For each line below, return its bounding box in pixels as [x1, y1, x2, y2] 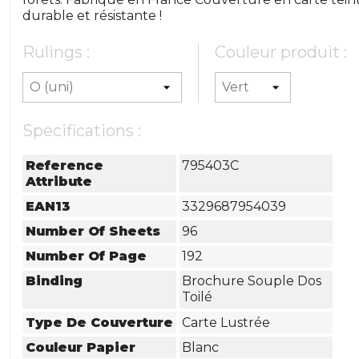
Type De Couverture [26, 314, 174, 330]
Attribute [26, 173, 93, 189]
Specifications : [22, 121, 142, 140]
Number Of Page [26, 248, 147, 264]
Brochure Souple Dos [182, 273, 322, 289]
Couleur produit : [215, 42, 348, 62]
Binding [26, 273, 83, 289]
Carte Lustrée [182, 314, 271, 330]
